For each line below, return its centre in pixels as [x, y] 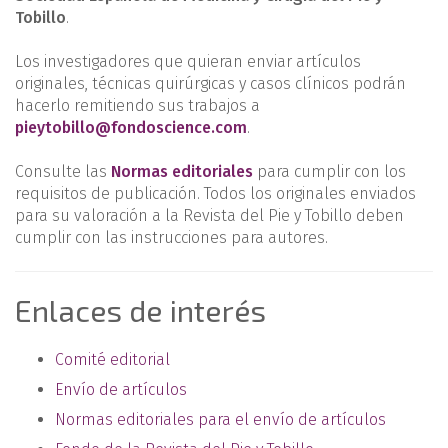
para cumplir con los [329, 171]
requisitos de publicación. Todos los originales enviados [215, 193]
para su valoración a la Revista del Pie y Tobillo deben [209, 215]
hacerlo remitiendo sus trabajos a [137, 105]
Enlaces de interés [140, 310]
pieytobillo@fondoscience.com [131, 127]
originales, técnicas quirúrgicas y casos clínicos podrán [210, 83]
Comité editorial [112, 359]
